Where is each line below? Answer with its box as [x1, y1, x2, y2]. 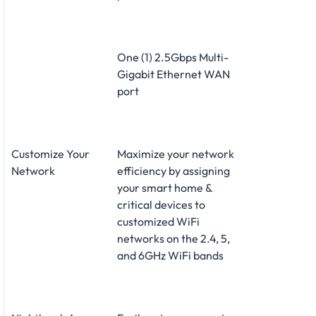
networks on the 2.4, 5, [117, 231, 230, 246]
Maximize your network [117, 147, 234, 162]
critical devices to [117, 197, 205, 212]
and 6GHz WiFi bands [117, 248, 224, 263]
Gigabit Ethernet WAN [117, 67, 230, 82]
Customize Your [11, 147, 90, 162]
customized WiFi [117, 214, 200, 229]
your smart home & [117, 181, 212, 195]
